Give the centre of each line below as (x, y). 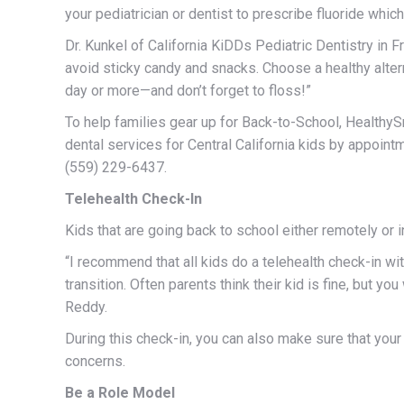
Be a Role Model (120, 392)
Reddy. (86, 307)
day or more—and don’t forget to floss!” (188, 90)
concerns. (95, 361)
